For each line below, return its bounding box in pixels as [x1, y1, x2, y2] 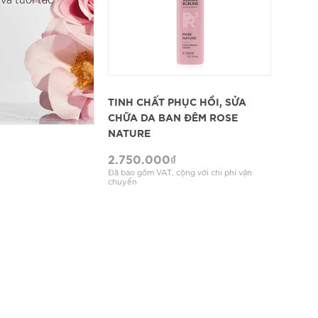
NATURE [108, 126, 151, 140]
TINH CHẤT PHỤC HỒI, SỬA [108, 94, 247, 109]
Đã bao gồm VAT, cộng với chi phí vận [108, 166, 253, 177]
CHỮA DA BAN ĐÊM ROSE [108, 110, 238, 124]
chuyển [108, 175, 138, 186]
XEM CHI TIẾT [149, 89, 229, 97]
